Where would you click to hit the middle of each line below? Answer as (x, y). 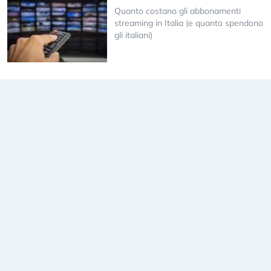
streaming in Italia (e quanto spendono (188, 23)
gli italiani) (133, 35)
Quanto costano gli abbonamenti (177, 11)
